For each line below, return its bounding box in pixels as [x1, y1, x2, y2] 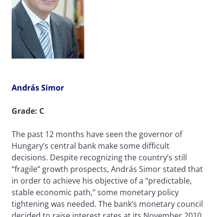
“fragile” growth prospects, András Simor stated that [12, 164, 203, 175]
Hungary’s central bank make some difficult [12, 140, 170, 152]
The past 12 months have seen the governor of [12, 129, 182, 140]
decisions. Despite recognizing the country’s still [12, 152, 187, 163]
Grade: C [12, 106, 44, 117]
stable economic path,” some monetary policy [12, 187, 179, 198]
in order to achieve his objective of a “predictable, [12, 175, 192, 186]
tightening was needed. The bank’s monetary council [12, 199, 203, 210]
